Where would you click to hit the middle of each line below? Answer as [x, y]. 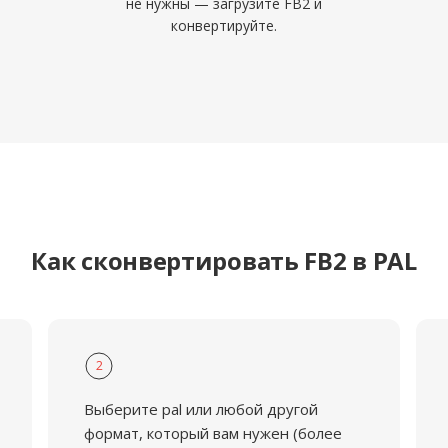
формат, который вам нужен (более [212, 433]
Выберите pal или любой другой [200, 409]
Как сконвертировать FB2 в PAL [224, 260]
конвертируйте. [224, 25]
